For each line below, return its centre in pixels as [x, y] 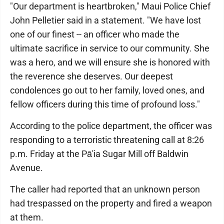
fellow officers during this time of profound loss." [105, 104]
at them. [27, 217]
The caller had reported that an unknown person [105, 189]
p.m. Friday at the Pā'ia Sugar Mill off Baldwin [99, 154]
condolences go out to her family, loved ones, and [107, 90]
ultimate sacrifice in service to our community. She [110, 48]
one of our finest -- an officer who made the [95, 34]
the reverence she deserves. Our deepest [91, 76]
